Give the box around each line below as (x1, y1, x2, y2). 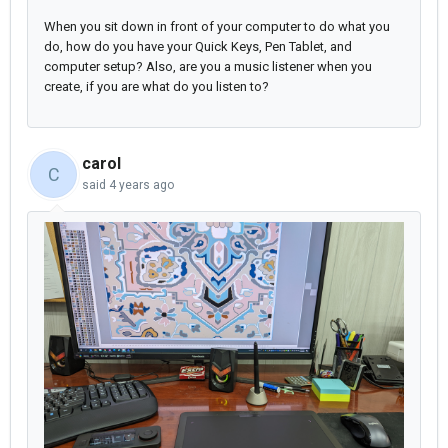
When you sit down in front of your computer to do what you (44, 19, 390, 35)
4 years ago (109, 178, 174, 193)
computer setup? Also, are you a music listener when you (44, 59, 372, 75)
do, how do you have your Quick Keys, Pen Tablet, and (44, 39, 352, 55)
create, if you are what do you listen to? (44, 79, 269, 95)
